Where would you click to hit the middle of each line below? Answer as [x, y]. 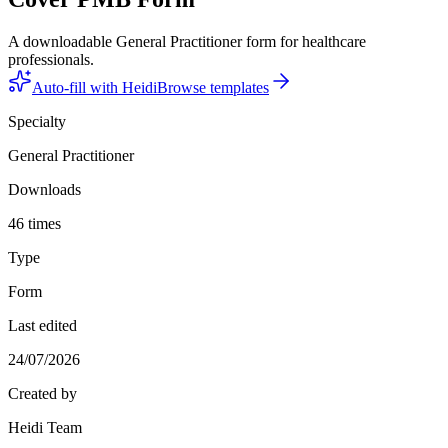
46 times [34, 223]
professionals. [51, 59]
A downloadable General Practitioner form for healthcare [187, 41]
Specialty [37, 121]
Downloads [44, 189]
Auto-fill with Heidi [94, 87]
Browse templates [213, 87]
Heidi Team [45, 427]
